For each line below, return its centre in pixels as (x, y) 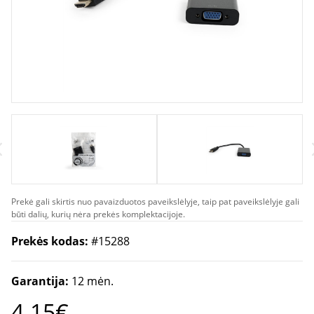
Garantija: (41, 281)
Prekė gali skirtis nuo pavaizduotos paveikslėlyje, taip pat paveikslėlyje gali (155, 202)
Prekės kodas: (51, 241)
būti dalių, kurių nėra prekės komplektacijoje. (98, 214)
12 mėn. (93, 281)
